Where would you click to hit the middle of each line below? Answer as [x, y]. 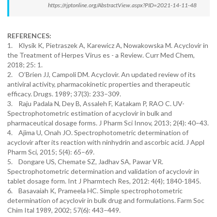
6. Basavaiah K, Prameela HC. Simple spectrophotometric [95, 191]
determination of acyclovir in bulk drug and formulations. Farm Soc [106, 200]
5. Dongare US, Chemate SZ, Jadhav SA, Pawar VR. [85, 162]
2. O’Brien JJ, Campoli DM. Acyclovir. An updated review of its [101, 74]
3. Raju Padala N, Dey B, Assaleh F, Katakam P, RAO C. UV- [96, 103]
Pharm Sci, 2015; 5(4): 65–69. [51, 152]
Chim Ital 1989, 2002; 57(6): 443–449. [64, 210]
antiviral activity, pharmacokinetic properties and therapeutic [99, 84]
